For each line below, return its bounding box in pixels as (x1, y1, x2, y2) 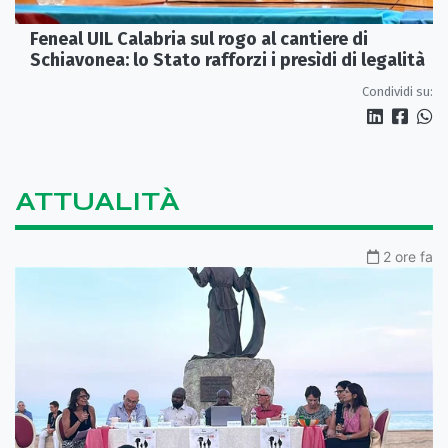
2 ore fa (383, 247, 433, 265)
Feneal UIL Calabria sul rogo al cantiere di (30, 27, 368, 50)
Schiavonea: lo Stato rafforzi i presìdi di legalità (30, 48, 425, 71)
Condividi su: (362, 83, 433, 99)
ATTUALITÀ (15, 185, 180, 217)
